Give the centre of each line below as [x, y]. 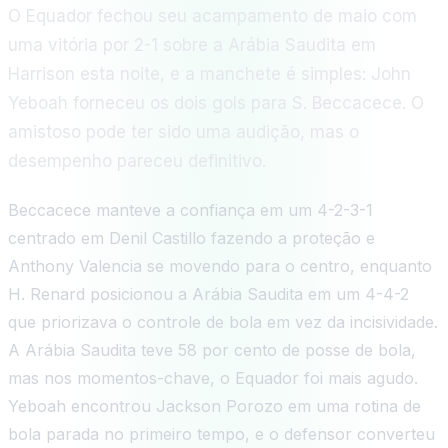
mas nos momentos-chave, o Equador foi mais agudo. [213, 377]
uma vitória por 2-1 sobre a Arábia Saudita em [192, 44]
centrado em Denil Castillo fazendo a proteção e [191, 237]
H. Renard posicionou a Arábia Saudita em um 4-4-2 [208, 293]
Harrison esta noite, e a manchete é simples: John [209, 73]
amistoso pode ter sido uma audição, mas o [183, 131]
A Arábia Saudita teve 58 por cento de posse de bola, [212, 349]
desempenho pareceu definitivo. [137, 160]
